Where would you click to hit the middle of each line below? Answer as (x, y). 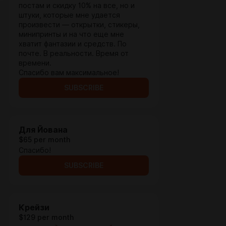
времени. (35, 63)
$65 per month (44, 140)
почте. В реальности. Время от (74, 53)
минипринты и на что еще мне (71, 34)
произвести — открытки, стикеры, (79, 25)
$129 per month (46, 217)
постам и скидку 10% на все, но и (77, 6)
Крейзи (34, 208)
